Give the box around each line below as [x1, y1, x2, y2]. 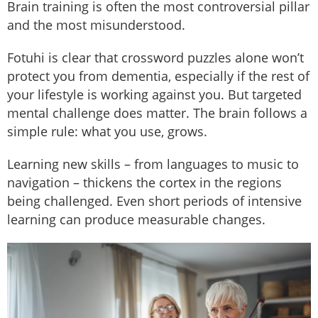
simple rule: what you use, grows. [7, 123, 207, 141]
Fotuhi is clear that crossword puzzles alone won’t [7, 49, 304, 67]
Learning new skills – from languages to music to [7, 155, 299, 173]
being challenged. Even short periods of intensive [7, 192, 302, 210]
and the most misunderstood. [7, 16, 185, 34]
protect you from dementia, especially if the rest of [7, 67, 309, 85]
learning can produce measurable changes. [7, 211, 265, 229]
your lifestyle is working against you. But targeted [7, 86, 302, 104]
